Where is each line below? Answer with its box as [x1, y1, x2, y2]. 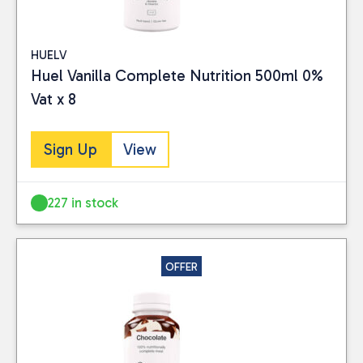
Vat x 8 [31, 89, 76, 109]
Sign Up [44, 140, 97, 159]
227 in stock [48, 194, 119, 211]
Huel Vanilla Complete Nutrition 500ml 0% [31, 66, 322, 85]
